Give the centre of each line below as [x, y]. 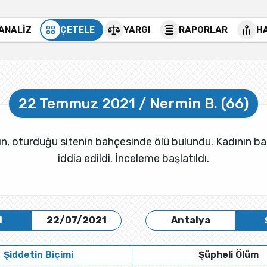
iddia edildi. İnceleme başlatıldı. [133, 159]
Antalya [190, 220]
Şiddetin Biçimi [38, 255]
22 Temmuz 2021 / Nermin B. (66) [133, 104]
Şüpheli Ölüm [229, 255]
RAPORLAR [203, 30]
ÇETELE [77, 30]
